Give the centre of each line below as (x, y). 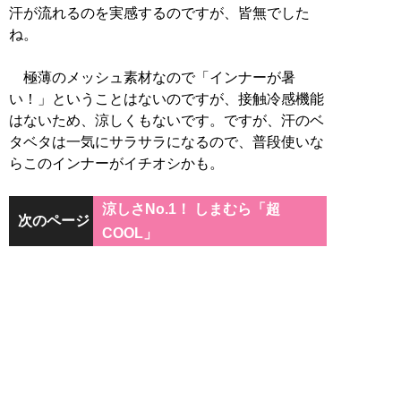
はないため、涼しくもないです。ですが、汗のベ (166, 120)
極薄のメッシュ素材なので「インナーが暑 (152, 77)
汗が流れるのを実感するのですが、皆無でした (159, 13)
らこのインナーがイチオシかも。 (116, 163)
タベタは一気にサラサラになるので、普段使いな (166, 141)
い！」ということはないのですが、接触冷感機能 (166, 98)
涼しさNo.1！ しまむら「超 (191, 209)
